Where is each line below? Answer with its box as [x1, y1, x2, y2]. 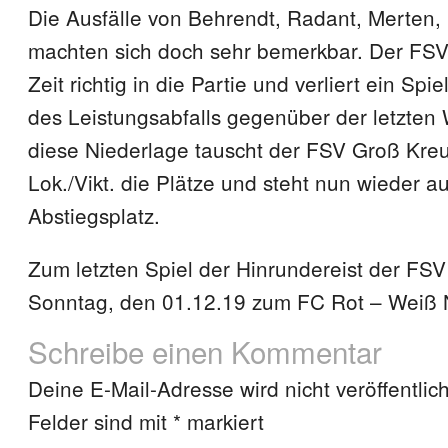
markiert [181, 406, 264, 436]
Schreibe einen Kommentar [28, 330, 382, 372]
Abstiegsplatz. [28, 200, 160, 230]
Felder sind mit [28, 406, 173, 436]
